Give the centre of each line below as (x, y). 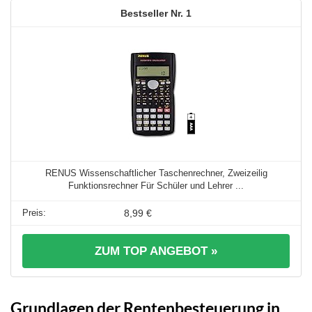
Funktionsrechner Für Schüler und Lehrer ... (156, 186)
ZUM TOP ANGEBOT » (156, 251)
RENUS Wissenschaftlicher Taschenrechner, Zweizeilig (156, 173)
